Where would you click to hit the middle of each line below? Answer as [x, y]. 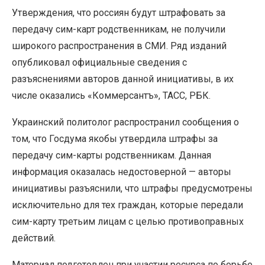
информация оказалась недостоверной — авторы [122, 172]
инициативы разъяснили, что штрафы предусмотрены [132, 188]
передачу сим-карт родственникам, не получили [119, 29]
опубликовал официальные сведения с [99, 62]
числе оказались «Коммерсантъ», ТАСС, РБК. [111, 95]
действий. [34, 238]
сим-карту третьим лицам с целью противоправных [128, 221]
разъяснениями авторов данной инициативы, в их [123, 79]
